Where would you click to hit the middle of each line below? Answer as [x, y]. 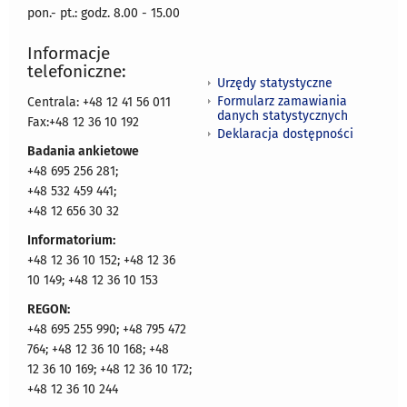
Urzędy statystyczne [275, 84]
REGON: [49, 309]
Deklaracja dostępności [285, 134]
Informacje [69, 53]
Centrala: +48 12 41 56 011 [99, 102]
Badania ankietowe [83, 151]
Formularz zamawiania [282, 102]
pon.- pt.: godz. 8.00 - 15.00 [104, 13]
